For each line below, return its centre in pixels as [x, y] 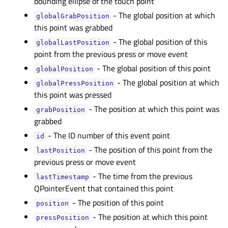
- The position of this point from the [150, 150]
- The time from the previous [142, 176]
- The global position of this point [153, 68]
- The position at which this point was [153, 109]
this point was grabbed [74, 27]
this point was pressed [73, 95]
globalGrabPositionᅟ [73, 16]
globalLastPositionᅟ [73, 42]
